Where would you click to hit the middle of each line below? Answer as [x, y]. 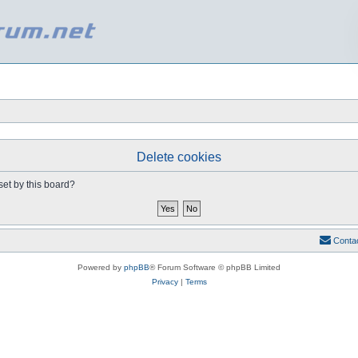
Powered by [101, 267]
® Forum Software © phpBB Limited [215, 267]
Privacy [165, 282]
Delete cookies [179, 157]
